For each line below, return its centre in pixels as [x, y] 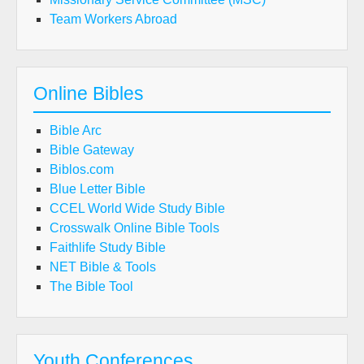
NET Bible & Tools [103, 267]
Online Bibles [89, 93]
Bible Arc [76, 130]
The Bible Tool [91, 286]
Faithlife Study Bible [108, 247]
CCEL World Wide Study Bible [137, 208]
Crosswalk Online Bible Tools [134, 228]
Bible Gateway [92, 150]
